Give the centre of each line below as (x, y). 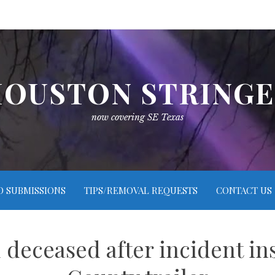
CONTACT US (244, 190)
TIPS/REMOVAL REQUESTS (141, 190)
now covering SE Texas (137, 117)
